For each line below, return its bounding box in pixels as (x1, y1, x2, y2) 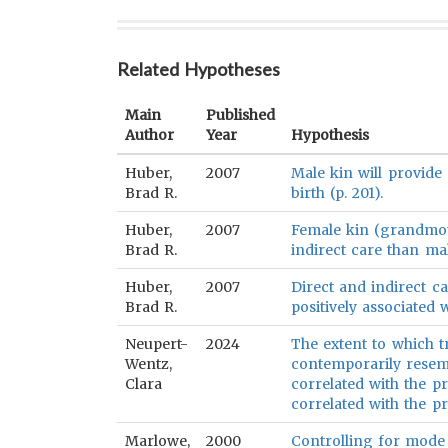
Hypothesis (291, 126, 369, 144)
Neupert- (125, 335, 188, 353)
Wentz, (125, 355, 172, 373)
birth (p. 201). (291, 184, 384, 202)
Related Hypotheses (117, 58, 281, 80)
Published (206, 106, 275, 124)
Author (125, 126, 174, 144)
